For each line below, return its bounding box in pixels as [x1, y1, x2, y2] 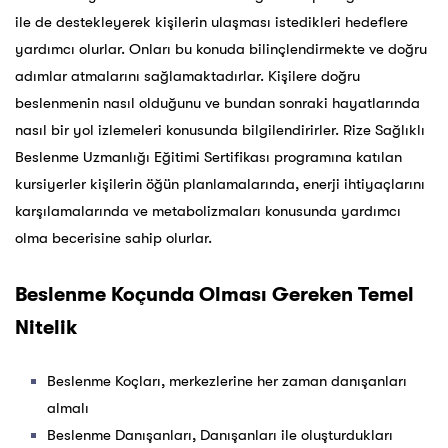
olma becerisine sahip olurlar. [15, 229, 212, 248]
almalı [47, 399, 89, 418]
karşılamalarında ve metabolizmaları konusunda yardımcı [15, 202, 401, 221]
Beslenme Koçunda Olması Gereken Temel [15, 283, 414, 307]
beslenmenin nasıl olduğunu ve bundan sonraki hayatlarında [15, 94, 420, 113]
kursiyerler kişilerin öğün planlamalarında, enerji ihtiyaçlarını [15, 175, 425, 194]
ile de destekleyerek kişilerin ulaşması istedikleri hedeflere [15, 13, 408, 32]
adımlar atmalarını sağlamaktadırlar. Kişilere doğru [15, 67, 360, 86]
